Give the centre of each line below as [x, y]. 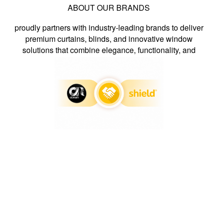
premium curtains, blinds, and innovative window [109, 38]
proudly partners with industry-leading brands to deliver [109, 27]
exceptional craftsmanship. [109, 61]
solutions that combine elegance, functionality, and [109, 50]
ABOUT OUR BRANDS [109, 7]
